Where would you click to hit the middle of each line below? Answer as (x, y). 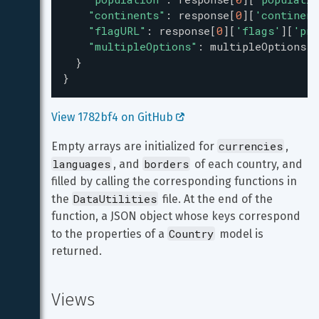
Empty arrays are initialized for (134, 146)
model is (241, 234)
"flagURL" (117, 31)
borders (166, 164)
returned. (77, 251)
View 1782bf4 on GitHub (114, 117)
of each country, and (249, 164)
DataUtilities (115, 199)
